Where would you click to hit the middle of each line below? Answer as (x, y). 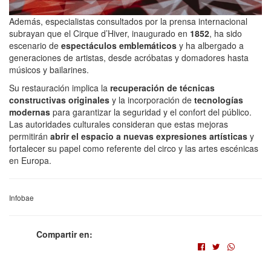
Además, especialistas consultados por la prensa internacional (128, 21)
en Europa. (30, 161)
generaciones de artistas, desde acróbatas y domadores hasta (129, 58)
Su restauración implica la (60, 88)
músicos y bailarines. (49, 70)
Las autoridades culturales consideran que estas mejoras (119, 124)
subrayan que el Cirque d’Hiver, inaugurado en (100, 34)
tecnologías (219, 100)
